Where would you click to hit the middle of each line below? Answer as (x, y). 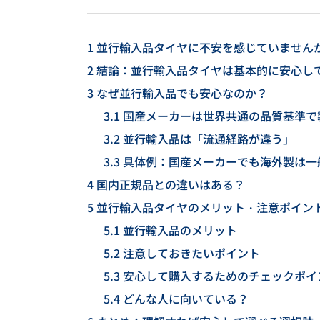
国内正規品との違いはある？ (169, 184)
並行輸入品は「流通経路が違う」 (207, 138)
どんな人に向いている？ (184, 298)
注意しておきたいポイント (190, 252)
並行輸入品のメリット (178, 230)
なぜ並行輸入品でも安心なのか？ (181, 92)
